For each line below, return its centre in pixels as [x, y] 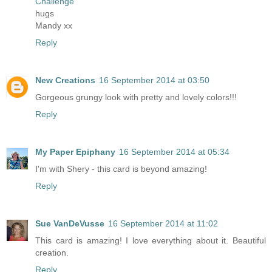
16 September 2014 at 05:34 [174, 152]
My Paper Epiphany [75, 152]
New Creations [65, 80]
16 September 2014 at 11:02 [163, 224]
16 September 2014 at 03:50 [154, 80]
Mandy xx [54, 26]
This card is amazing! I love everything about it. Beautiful [151, 241]
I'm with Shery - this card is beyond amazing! [121, 169]
